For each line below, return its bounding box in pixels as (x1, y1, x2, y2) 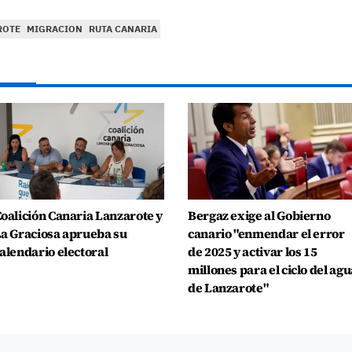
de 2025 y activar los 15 (188, 243, 317, 260)
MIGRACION (27, 23, 82, 35)
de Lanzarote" (188, 279, 269, 296)
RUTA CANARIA (89, 23, 157, 35)
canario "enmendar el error (188, 225, 345, 242)
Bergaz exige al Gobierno (188, 207, 331, 224)
